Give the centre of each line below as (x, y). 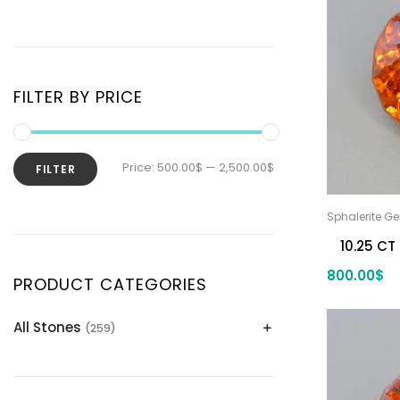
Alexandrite (62, 356)
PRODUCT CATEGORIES (110, 285)
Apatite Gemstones (88, 383)
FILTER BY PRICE (78, 97)
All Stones (47, 328)
